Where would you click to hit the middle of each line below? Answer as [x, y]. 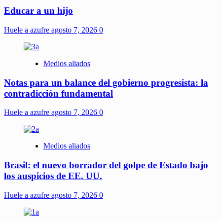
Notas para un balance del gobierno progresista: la [106, 82]
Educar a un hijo [38, 11]
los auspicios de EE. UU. [53, 176]
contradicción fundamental [58, 93]
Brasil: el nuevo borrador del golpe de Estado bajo [106, 165]
